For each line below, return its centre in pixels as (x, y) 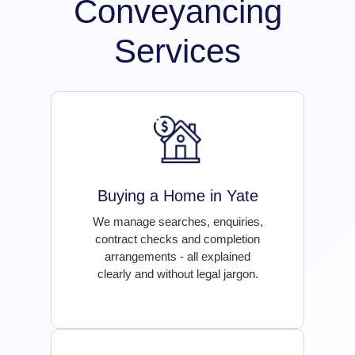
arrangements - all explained (177, 257)
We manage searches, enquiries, (177, 222)
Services (177, 52)
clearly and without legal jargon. (177, 274)
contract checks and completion (177, 239)
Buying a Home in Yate (177, 196)
